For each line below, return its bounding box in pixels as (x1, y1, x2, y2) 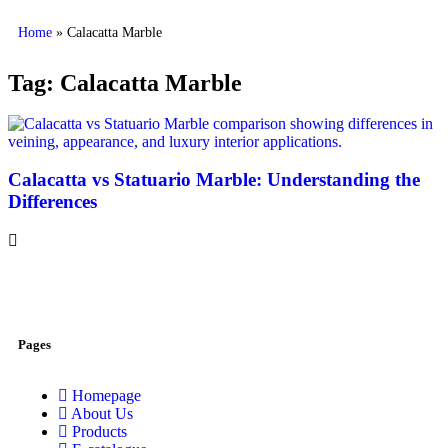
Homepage (72, 387, 141, 405)
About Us (71, 405, 133, 423)
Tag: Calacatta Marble (8, 69, 242, 96)
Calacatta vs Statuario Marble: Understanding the (8, 169, 420, 191)
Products (72, 423, 127, 441)
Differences (8, 191, 97, 213)
